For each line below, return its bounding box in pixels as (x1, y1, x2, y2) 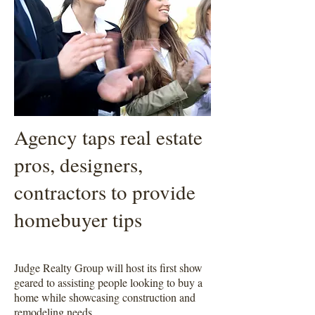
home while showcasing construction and (14, 289, 195, 304)
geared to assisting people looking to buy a (14, 274, 202, 290)
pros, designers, (14, 150, 143, 178)
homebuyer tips (14, 205, 142, 233)
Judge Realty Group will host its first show (14, 259, 202, 275)
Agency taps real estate (14, 122, 202, 150)
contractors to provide (14, 177, 195, 205)
